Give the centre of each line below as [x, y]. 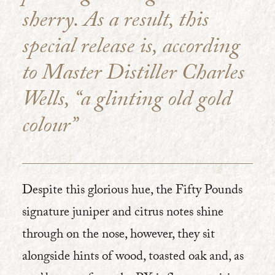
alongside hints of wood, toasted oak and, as [133, 258]
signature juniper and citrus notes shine [123, 213]
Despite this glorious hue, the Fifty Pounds [132, 191]
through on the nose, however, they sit [118, 235]
